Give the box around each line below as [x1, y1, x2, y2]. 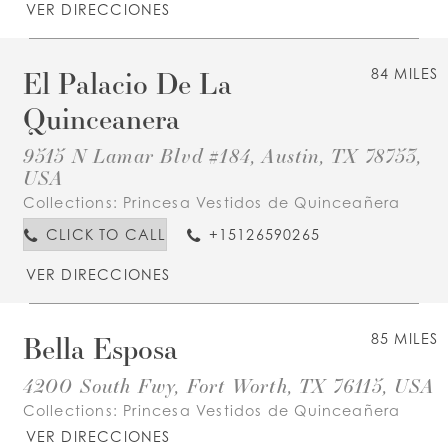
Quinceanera [22, 98, 180, 137]
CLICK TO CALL [45, 225, 167, 243]
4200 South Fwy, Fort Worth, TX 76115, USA [22, 372, 435, 399]
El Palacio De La [22, 63, 232, 102]
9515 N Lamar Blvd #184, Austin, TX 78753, [22, 142, 423, 169]
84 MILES [370, 64, 439, 82]
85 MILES [370, 329, 439, 347]
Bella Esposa [22, 328, 178, 367]
